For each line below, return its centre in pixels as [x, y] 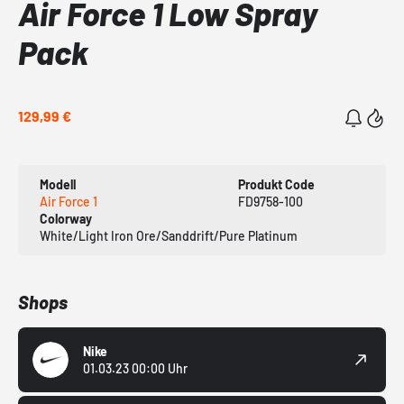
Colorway [66, 219]
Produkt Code [276, 185]
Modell [58, 185]
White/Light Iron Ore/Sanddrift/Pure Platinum [169, 236]
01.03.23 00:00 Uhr [135, 369]
